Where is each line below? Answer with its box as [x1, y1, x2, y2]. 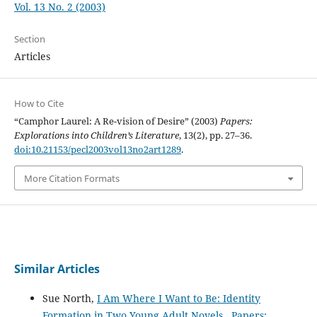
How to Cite [13, 97, 64, 110]
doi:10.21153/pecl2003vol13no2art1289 [13, 143, 181, 156]
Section [13, 33, 45, 46]
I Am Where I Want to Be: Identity [96, 292, 260, 306]
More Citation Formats [23, 171, 120, 185]
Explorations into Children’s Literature [13, 129, 179, 142]
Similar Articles [13, 261, 100, 277]
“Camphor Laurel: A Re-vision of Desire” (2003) [13, 115, 220, 128]
